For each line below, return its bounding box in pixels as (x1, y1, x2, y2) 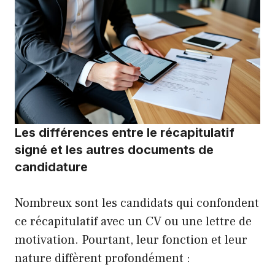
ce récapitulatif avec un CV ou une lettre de (15, 214, 252, 230)
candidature (15, 160, 88, 175)
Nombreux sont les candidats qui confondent (15, 195, 259, 212)
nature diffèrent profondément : (15, 250, 190, 267)
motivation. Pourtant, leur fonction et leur (15, 232, 247, 249)
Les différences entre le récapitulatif (15, 125, 234, 141)
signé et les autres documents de (15, 142, 214, 158)
